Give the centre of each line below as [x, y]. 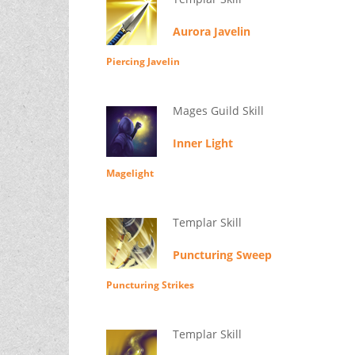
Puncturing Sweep [222, 255]
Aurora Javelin [211, 32]
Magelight [130, 174]
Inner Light [202, 143]
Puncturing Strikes [150, 285]
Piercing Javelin [143, 62]
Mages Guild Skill [218, 111]
